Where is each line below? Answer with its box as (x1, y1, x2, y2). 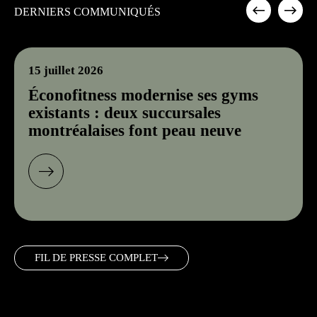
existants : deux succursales (28, 104, 221, 122)
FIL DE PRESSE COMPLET (35, 252, 158, 263)
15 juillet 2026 (28, 64, 103, 77)
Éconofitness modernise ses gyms (28, 86, 258, 104)
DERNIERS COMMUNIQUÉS (14, 6, 161, 18)
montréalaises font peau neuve (28, 122, 241, 139)
